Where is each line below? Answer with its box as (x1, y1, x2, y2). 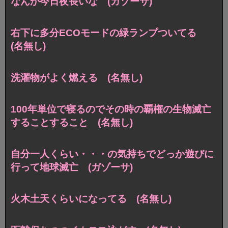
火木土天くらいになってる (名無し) (11, 193, 172, 204)
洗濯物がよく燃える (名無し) (11, 72, 142, 83)
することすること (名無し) (11, 117, 133, 128)
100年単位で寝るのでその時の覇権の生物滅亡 (11, 103, 211, 115)
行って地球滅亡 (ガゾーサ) (11, 161, 133, 173)
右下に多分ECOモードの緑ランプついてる (11, 27, 206, 39)
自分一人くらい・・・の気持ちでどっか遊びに (11, 148, 214, 159)
